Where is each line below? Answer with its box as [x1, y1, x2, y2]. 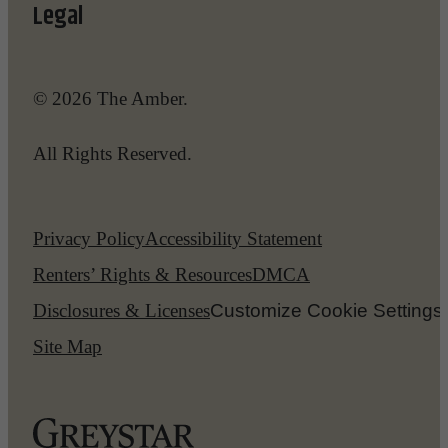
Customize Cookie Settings [210, 300, 443, 322]
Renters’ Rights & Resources [33, 264, 252, 286]
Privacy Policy [33, 228, 145, 250]
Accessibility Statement [145, 228, 322, 250]
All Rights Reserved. [33, 142, 192, 164]
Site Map [33, 336, 102, 358]
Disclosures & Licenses [33, 300, 210, 322]
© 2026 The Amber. [33, 87, 188, 109]
